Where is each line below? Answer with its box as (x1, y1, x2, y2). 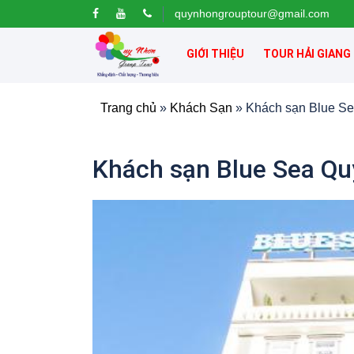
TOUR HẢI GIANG (263, 47, 352, 60)
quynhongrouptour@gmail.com (175, 7, 330, 20)
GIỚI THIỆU (186, 47, 245, 60)
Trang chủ (100, 101, 156, 115)
